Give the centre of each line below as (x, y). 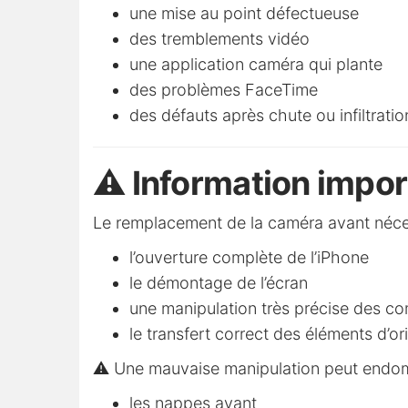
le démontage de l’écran (219, 283)
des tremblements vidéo (219, 39)
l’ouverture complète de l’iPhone (249, 258)
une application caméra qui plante (256, 65)
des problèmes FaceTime (224, 90)
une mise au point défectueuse (244, 14)
